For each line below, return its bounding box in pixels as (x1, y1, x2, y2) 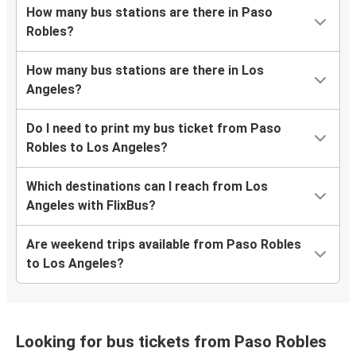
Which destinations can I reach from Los (26, 179, 268, 195)
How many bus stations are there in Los (26, 63, 264, 79)
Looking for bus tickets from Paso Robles (16, 332, 327, 352)
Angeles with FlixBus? (26, 198, 156, 214)
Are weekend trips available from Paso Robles (26, 237, 301, 253)
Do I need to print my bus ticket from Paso (26, 121, 281, 137)
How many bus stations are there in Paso (26, 5, 273, 21)
